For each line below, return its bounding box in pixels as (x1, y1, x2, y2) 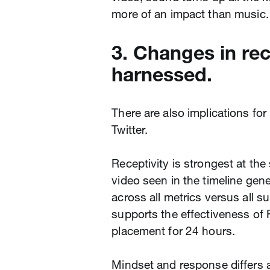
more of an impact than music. (111, 7, 269, 22)
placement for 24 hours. (111, 224, 236, 239)
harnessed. (111, 62, 213, 87)
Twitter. (111, 122, 148, 137)
